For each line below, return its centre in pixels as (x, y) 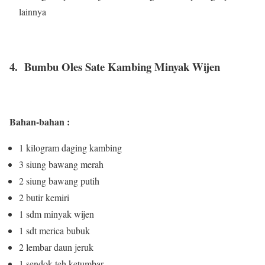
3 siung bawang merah (61, 164)
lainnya (33, 12)
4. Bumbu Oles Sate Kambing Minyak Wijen (115, 66)
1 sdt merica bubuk (54, 230)
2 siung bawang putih (59, 180)
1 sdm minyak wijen (56, 214)
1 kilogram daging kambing (70, 147)
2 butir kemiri (44, 197)
